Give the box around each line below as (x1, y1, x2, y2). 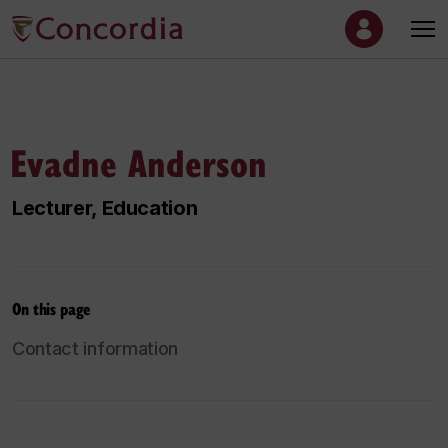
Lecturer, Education (12, 196, 198, 220)
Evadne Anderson (10, 136, 267, 188)
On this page (12, 297, 90, 321)
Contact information (12, 338, 179, 360)
